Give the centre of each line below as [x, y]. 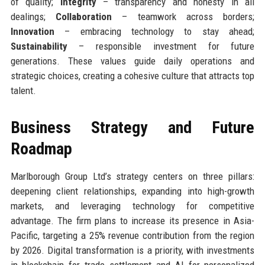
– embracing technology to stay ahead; [154, 31]
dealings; [33, 16]
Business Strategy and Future [132, 127]
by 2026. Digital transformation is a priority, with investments [132, 250]
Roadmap [41, 148]
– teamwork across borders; [183, 16]
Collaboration [83, 16]
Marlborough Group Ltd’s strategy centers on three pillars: [132, 176]
